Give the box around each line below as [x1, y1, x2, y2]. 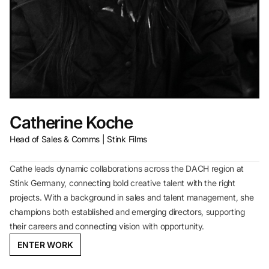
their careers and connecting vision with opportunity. [10, 221, 205, 232]
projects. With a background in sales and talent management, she [10, 192, 254, 203]
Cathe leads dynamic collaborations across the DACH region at [10, 163, 244, 174]
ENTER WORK [17, 240, 74, 250]
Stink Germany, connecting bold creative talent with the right [10, 178, 235, 189]
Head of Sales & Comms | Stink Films [10, 134, 148, 145]
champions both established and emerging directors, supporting [10, 207, 245, 217]
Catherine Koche [10, 112, 133, 133]
